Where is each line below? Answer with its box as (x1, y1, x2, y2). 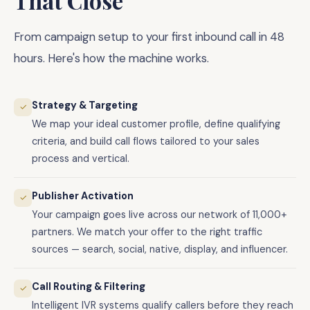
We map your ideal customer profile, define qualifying (32, 118, 280, 130)
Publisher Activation (32, 190, 134, 202)
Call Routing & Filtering (32, 280, 145, 293)
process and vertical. (32, 152, 129, 165)
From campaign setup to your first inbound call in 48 (14, 29, 284, 44)
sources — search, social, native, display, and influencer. (32, 243, 288, 255)
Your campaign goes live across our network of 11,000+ (32, 208, 286, 221)
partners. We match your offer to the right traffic (32, 226, 262, 238)
